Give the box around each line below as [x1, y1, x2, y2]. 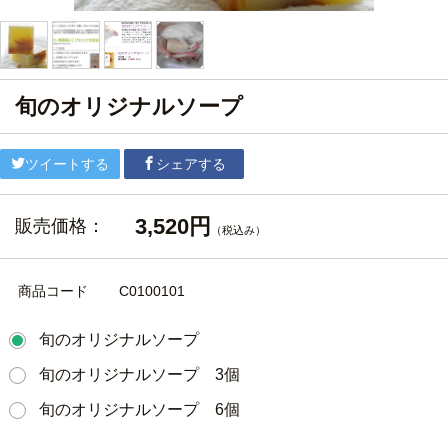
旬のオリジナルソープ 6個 [38, 401, 240, 418]
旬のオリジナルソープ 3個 [38, 366, 240, 383]
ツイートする [25, 156, 109, 172]
